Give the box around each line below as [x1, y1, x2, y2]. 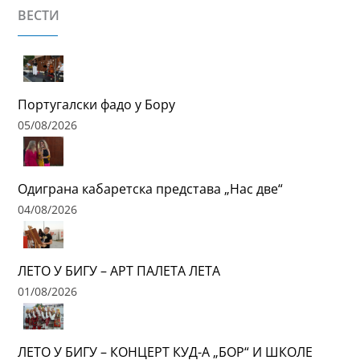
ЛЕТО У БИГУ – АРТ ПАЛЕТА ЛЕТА [18, 261, 221, 280]
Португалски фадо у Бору [18, 95, 176, 113]
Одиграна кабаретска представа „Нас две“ [18, 180, 284, 198]
